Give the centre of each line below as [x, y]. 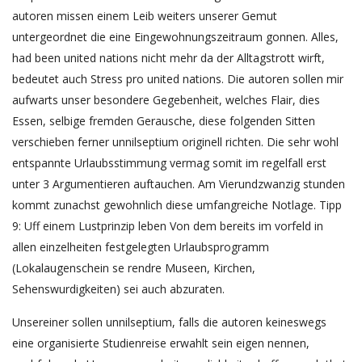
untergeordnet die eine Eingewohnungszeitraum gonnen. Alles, [175, 37]
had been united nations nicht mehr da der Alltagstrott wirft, [168, 58]
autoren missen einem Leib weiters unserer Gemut [145, 16]
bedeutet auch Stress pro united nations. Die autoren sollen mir [178, 79]
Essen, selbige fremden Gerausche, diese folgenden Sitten [164, 121]
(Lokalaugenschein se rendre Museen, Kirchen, [134, 268]
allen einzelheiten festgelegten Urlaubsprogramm [141, 247]
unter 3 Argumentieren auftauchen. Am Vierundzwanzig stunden [179, 184]
